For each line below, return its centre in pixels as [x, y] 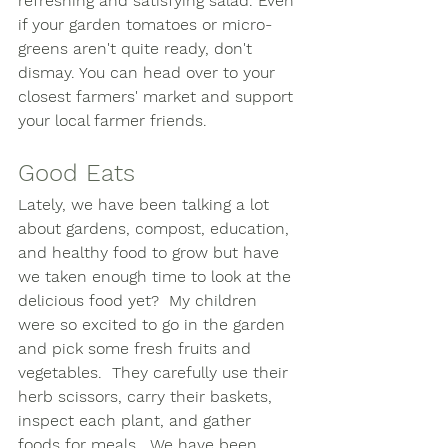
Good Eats [76, 172]
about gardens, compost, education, [156, 228]
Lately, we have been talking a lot [146, 204]
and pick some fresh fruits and [137, 348]
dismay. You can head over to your [149, 72]
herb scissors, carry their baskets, [147, 396]
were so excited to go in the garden [154, 324]
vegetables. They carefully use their [155, 372]
